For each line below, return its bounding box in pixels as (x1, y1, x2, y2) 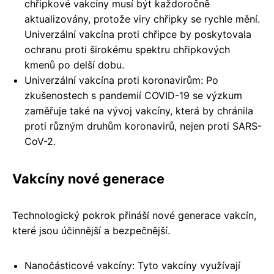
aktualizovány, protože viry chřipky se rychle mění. (24, 12, 260, 25)
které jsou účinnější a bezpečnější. (12, 224, 170, 237)
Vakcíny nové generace (12, 170, 165, 187)
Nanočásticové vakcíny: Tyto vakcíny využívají (24, 259, 240, 272)
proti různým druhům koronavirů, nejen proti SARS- (24, 119, 262, 132)
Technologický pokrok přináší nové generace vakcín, (12, 209, 256, 221)
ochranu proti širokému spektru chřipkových (24, 43, 230, 56)
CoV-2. (24, 135, 56, 147)
